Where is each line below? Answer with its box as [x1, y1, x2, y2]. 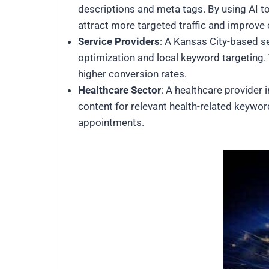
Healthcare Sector [78, 84, 161, 96]
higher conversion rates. [78, 68, 187, 80]
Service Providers [78, 35, 160, 47]
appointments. [78, 116, 144, 128]
